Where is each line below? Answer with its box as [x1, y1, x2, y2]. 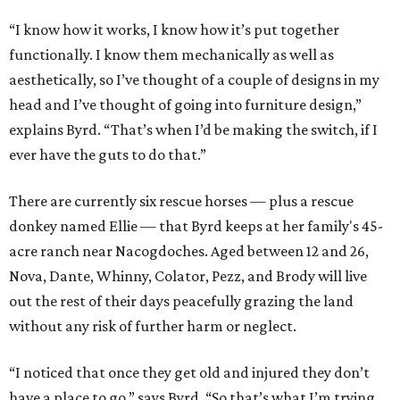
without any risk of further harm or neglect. [9, 317, 296, 336]
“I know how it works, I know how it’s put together [9, 21, 339, 39]
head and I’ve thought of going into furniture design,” [9, 96, 362, 114]
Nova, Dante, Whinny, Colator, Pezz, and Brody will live [9, 267, 367, 286]
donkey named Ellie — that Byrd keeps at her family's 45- [9, 217, 383, 236]
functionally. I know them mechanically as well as [9, 46, 334, 64]
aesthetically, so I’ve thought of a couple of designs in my [9, 71, 379, 89]
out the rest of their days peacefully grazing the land [9, 292, 354, 311]
